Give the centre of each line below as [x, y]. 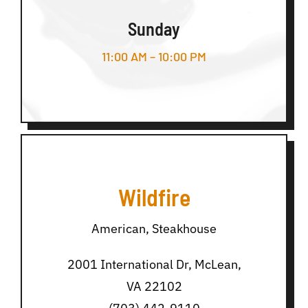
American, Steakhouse [154, 228]
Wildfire [154, 197]
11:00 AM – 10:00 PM [154, 56]
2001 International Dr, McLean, [154, 264]
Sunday [154, 28]
